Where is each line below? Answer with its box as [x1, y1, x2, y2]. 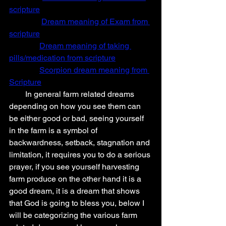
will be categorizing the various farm [9, 210, 139, 220]
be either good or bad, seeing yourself [9, 114, 146, 123]
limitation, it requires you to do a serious [9, 150, 152, 159]
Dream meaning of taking [39, 41, 131, 50]
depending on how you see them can [9, 101, 143, 111]
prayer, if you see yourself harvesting [9, 162, 141, 172]
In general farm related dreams [9, 89, 25, 99]
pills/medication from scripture [9, 53, 116, 63]
